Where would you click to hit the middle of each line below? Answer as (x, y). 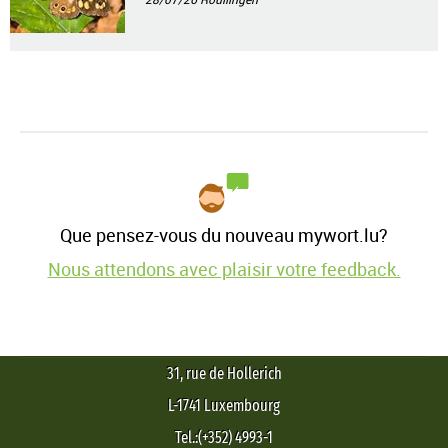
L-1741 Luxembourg (224, 405)
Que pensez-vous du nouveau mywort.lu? (224, 234)
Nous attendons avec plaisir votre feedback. (224, 268)
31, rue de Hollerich (224, 373)
